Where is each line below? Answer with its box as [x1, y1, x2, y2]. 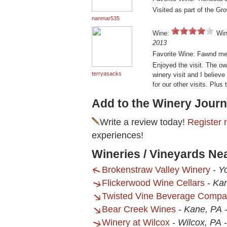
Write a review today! [100, 117, 187, 128]
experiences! [92, 130, 143, 141]
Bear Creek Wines [102, 204, 176, 215]
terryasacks [92, 70, 122, 77]
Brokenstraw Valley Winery [102, 165, 210, 175]
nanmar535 [92, 15, 120, 22]
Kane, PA [184, 204, 222, 215]
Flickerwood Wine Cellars [102, 178, 205, 188]
